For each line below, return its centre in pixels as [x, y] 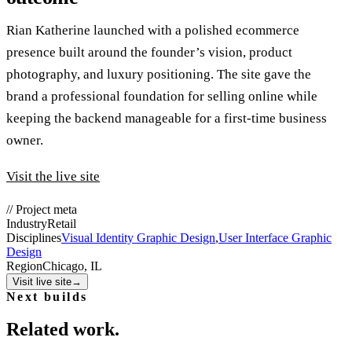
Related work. [63, 330]
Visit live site [42, 281]
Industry [27, 223]
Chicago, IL [72, 266]
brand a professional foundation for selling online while [162, 97]
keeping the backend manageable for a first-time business [167, 119]
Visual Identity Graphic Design [138, 237]
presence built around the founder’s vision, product [149, 53]
